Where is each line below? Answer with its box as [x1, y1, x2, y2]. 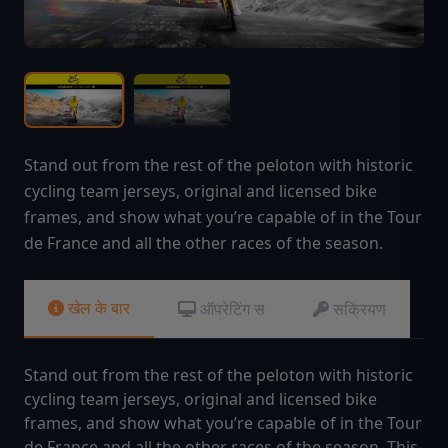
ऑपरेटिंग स [200, 298, 265, 321]
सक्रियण [333, 298, 386, 321]
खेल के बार [68, 297, 130, 320]
